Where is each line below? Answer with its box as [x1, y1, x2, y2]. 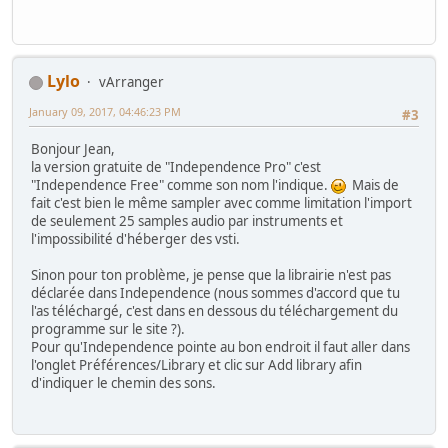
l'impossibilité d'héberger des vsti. [31, 230, 240, 249]
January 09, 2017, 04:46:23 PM [29, 104, 181, 120]
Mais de [346, 176, 399, 195]
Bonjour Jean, [31, 140, 115, 159]
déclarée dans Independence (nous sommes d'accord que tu [31, 284, 400, 303]
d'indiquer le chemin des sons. [31, 374, 216, 393]
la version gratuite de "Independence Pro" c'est [31, 158, 321, 177]
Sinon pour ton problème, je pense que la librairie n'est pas [31, 266, 391, 285]
